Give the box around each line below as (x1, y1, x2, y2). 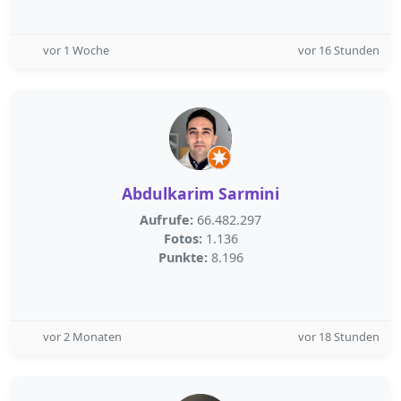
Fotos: (163, 230, 202, 247)
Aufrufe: (140, 211, 193, 228)
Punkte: (158, 249, 208, 266)
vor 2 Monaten (43, 328, 122, 345)
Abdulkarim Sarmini (122, 183, 279, 204)
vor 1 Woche (43, 42, 109, 58)
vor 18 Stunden (298, 328, 380, 345)
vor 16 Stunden (298, 42, 380, 58)
